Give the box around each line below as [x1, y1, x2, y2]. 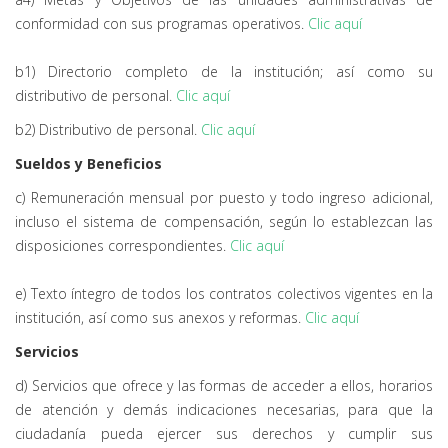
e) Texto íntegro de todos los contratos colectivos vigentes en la [15, 284, 433, 303]
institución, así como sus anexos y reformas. [15, 308, 305, 327]
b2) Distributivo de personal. [15, 120, 201, 139]
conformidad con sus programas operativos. [15, 14, 308, 33]
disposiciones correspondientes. [15, 236, 230, 255]
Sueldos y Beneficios [15, 154, 162, 173]
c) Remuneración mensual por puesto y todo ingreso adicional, [15, 188, 433, 207]
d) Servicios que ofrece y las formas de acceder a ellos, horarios [15, 376, 433, 395]
